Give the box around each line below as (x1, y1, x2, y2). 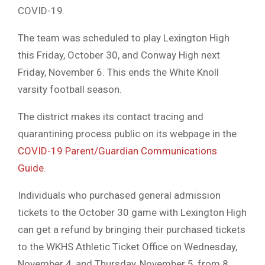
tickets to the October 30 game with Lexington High (18, 206, 247, 219)
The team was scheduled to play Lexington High (18, 32, 230, 44)
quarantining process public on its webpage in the (18, 128, 237, 140)
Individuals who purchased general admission (18, 189, 221, 202)
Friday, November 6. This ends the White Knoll (18, 66, 219, 79)
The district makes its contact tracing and (18, 111, 203, 123)
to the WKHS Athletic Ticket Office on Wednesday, (18, 241, 237, 253)
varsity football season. (18, 83, 122, 96)
